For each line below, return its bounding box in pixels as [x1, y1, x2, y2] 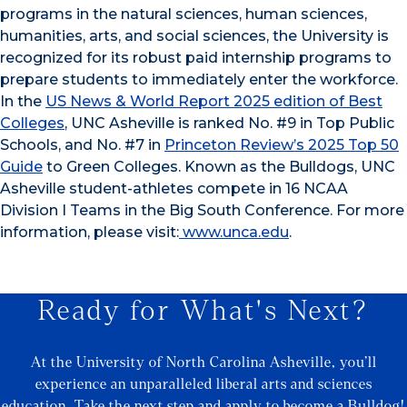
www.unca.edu [179, 223, 289, 241]
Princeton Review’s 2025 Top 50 [164, 136, 399, 154]
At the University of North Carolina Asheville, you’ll [30, 354, 377, 371]
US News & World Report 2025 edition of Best [45, 93, 382, 110]
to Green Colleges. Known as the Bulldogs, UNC [43, 158, 395, 175]
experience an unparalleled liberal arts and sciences [35, 376, 372, 392]
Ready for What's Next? [37, 296, 370, 325]
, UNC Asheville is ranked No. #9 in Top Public [65, 114, 394, 132]
